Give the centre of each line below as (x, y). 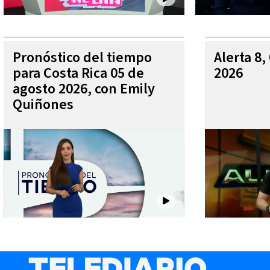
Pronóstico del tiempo (82, 57)
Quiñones (43, 104)
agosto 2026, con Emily (84, 89)
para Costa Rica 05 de (78, 73)
